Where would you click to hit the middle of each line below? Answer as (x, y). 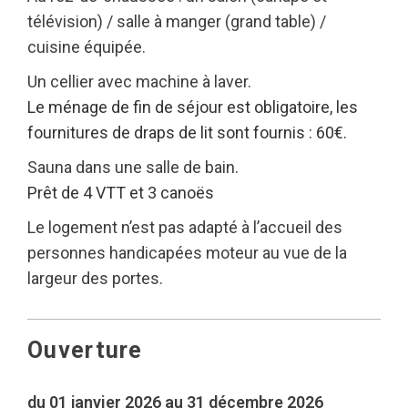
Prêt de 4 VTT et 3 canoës (121, 193)
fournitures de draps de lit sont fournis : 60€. (187, 133)
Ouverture (85, 350)
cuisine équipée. (87, 47)
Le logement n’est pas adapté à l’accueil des (185, 227)
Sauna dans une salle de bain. (133, 167)
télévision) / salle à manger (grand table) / (177, 21)
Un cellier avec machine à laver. (139, 82)
